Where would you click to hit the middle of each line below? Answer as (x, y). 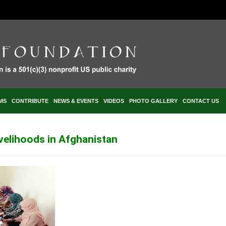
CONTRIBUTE (30, 101)
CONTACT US (201, 101)
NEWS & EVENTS (76, 101)
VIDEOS (114, 101)
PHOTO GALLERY (153, 101)
